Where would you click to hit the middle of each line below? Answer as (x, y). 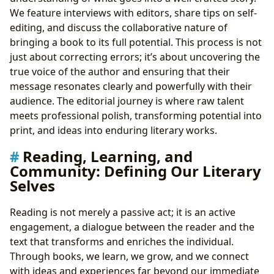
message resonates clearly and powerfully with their (131, 87)
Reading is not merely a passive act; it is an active (123, 213)
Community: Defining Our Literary (135, 171)
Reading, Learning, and (108, 157)
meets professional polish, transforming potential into (136, 116)
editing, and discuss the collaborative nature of (119, 28)
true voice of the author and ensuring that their (120, 72)
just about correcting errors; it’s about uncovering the (135, 57)
